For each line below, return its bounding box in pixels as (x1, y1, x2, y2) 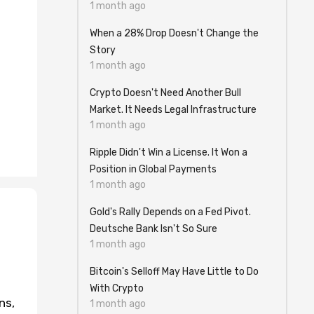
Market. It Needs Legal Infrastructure (90, 104, 257, 116)
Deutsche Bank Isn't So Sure (90, 223, 217, 235)
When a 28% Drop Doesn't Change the (90, 27, 259, 39)
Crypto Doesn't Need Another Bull (90, 87, 241, 99)
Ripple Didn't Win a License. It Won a (90, 146, 247, 158)
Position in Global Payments (90, 163, 217, 175)
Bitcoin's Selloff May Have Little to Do (90, 266, 259, 278)
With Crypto (90, 282, 144, 294)
